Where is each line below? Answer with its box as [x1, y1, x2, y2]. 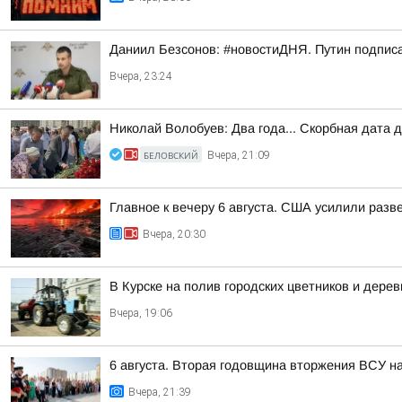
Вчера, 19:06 [109, 307, 172, 319]
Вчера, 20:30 [143, 228, 205, 240]
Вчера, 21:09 [207, 149, 270, 162]
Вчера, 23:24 [109, 70, 172, 83]
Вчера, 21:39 [128, 386, 191, 398]
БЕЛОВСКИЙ [144, 149, 198, 162]
